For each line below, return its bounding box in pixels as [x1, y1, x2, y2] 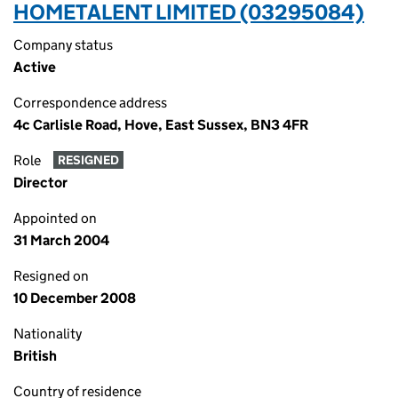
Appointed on [13, 210, 97, 227]
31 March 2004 [13, 232, 109, 249]
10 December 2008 [13, 290, 136, 306]
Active [13, 59, 56, 76]
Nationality [13, 325, 82, 342]
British [13, 347, 57, 364]
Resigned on [13, 267, 89, 284]
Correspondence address [13, 94, 167, 111]
